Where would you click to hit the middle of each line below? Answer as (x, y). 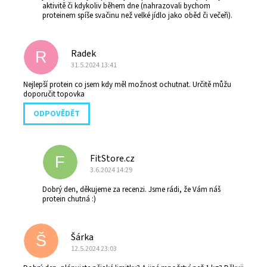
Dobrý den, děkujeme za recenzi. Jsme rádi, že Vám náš (131, 190)
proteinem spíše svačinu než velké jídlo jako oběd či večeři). (137, 16)
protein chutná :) (69, 199)
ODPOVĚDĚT (57, 114)
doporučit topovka (54, 94)
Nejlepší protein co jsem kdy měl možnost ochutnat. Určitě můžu (127, 85)
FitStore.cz (112, 159)
